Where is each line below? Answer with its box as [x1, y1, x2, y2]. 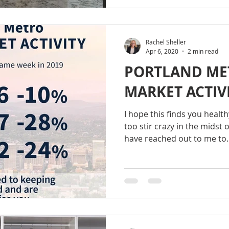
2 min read [188, 47, 218, 55]
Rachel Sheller [146, 38, 186, 46]
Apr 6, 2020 [146, 47, 178, 55]
